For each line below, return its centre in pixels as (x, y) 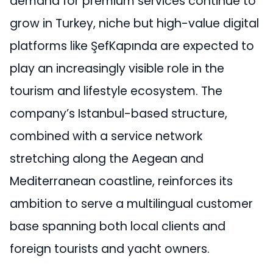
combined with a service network (106, 136)
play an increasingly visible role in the (117, 68)
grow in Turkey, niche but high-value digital (134, 23)
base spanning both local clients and (118, 226)
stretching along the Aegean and (107, 158)
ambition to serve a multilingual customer (131, 204)
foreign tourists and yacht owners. (110, 249)
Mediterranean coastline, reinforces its (121, 181)
